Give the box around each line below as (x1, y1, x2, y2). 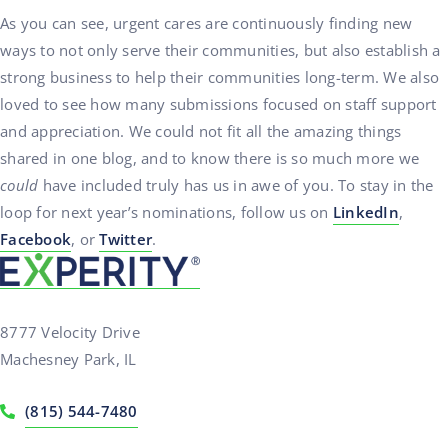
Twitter (99, 228, 152, 249)
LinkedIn (332, 201, 399, 222)
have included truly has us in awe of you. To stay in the (38, 174, 434, 195)
